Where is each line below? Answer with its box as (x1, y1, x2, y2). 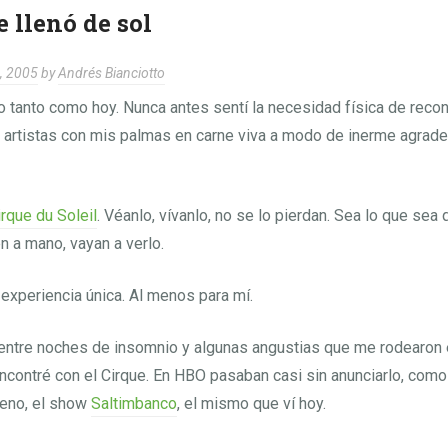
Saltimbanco (90, 394, 177, 413)
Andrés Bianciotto (57, 65, 165, 81)
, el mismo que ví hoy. (176, 394, 326, 413)
